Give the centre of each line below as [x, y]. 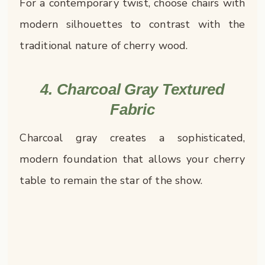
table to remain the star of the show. [111, 181]
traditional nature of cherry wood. [104, 45]
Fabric [132, 110]
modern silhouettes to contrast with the [132, 24]
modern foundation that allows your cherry [132, 159]
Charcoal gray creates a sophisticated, [132, 138]
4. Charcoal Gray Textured [132, 90]
